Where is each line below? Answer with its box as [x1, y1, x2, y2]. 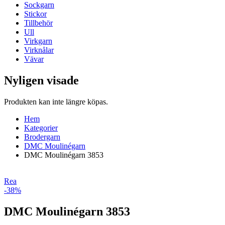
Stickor [24, 9, 47, 18]
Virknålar [24, 45, 54, 54]
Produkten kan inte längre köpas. [4, 97, 108, 106]
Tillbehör [24, 18, 53, 27]
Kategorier [24, 123, 58, 132]
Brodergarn [24, 132, 60, 141]
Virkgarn [24, 36, 52, 45]
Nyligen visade [4, 73, 79, 87]
